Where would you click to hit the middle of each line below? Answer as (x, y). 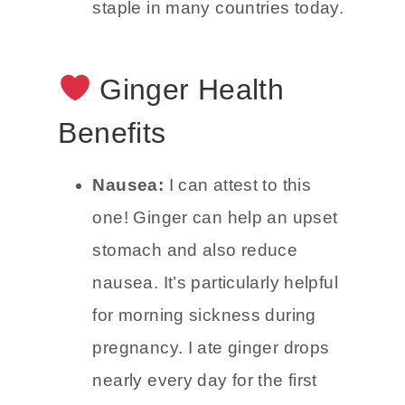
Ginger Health (188, 151)
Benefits (112, 194)
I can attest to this (240, 246)
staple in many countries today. (218, 69)
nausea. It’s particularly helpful (216, 344)
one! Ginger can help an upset (215, 278)
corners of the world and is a (207, 36)
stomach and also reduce (195, 311)
